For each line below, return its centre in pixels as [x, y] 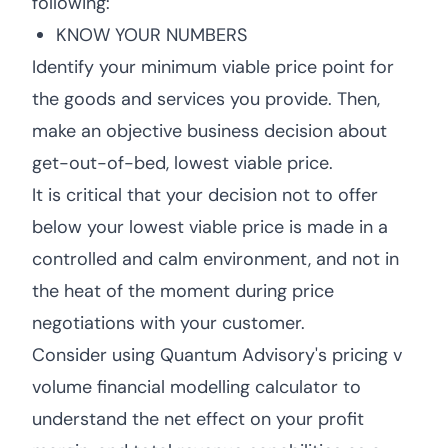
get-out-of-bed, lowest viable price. [182, 163]
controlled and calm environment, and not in [215, 259]
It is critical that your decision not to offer [205, 195]
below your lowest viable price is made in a [210, 227]
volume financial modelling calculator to [196, 387]
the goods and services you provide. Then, [206, 99]
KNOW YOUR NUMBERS [151, 35]
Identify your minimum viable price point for [213, 67]
